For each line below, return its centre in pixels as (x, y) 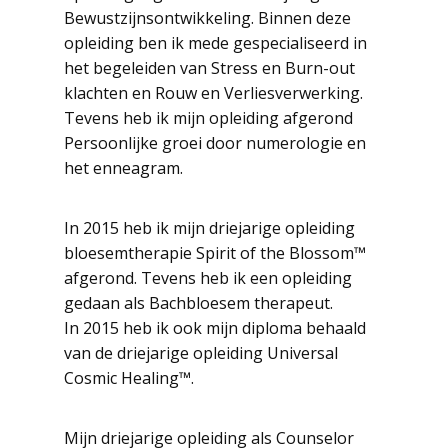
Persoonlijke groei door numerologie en (215, 143)
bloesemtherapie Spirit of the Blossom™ (215, 253)
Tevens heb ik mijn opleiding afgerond (208, 118)
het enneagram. (123, 168)
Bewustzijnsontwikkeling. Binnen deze (207, 18)
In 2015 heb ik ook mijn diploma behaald (215, 328)
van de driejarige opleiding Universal (201, 353)
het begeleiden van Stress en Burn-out (209, 68)
